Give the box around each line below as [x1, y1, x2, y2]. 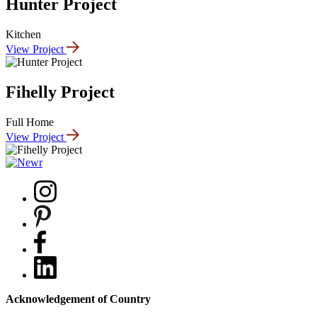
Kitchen [6, 28, 41, 41]
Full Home [6, 115, 54, 128]
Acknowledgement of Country [6, 292, 151, 305]
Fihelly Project [6, 82, 115, 101]
